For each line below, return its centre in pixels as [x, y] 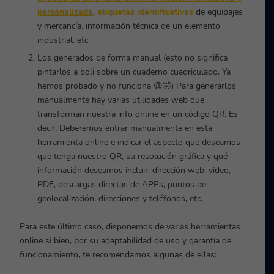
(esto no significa [196, 57]
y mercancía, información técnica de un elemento [129, 26]
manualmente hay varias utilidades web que [121, 100]
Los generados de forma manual [101, 57]
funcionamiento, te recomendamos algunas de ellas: [118, 254]
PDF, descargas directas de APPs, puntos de [122, 184]
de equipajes [218, 12]
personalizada [65, 12]
